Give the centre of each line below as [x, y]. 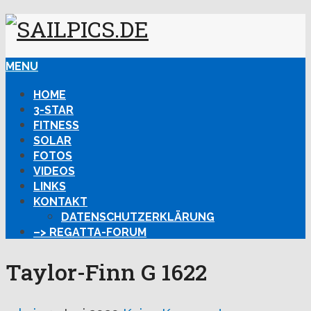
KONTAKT [60, 201]
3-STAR [53, 110]
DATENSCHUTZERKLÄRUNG [138, 217]
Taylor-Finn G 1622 [106, 272]
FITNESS [56, 125]
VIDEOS [54, 171]
